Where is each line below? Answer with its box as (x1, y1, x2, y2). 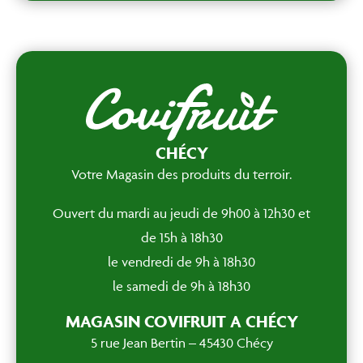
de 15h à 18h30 (140, 229, 223, 246)
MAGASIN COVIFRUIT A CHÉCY (65, 311, 298, 331)
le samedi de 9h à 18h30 (113, 278, 250, 294)
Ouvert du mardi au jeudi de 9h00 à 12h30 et (53, 205, 310, 221)
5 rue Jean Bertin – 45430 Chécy (90, 335, 273, 351)
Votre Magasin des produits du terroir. (71, 166, 292, 182)
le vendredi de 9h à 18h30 (108, 254, 255, 270)
